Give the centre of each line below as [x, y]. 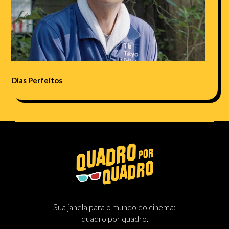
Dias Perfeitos [37, 80]
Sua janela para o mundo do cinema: [114, 207]
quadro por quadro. [114, 219]
